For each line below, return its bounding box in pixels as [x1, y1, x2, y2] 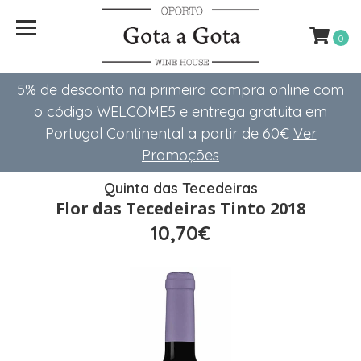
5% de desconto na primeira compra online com [17, 81, 344, 99]
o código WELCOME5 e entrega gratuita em [34, 102, 327, 121]
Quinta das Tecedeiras [103, 179, 258, 197]
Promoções [142, 146, 219, 164]
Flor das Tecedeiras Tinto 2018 [56, 197, 305, 219]
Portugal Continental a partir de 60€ [44, 124, 293, 143]
